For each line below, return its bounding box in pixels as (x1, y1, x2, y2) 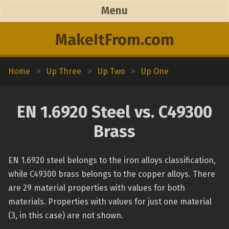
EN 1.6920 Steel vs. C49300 (17, 102, 212, 122)
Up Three (47, 66, 81, 76)
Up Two (98, 66, 125, 76)
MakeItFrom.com (55, 31, 174, 49)
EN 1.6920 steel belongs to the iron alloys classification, (8, 155, 216, 165)
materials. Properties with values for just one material (8, 197, 212, 207)
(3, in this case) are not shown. (8, 211, 123, 220)
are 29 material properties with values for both (8, 183, 185, 193)
